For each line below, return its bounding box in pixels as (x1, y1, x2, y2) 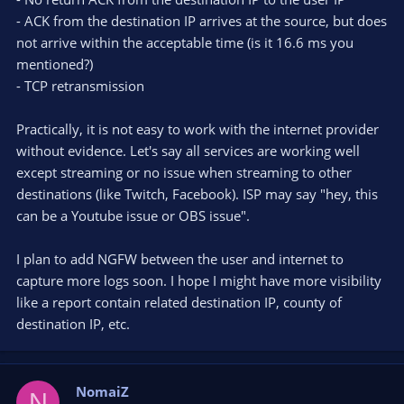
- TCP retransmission (16, 77, 144, 96)
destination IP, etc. (16, 315, 130, 334)
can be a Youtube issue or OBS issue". (16, 207, 250, 225)
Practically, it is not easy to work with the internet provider (16, 120, 379, 139)
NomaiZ (76, 382, 129, 401)
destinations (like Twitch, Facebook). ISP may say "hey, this (16, 185, 378, 204)
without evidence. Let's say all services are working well (16, 142, 360, 161)
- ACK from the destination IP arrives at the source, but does (16, 12, 387, 31)
